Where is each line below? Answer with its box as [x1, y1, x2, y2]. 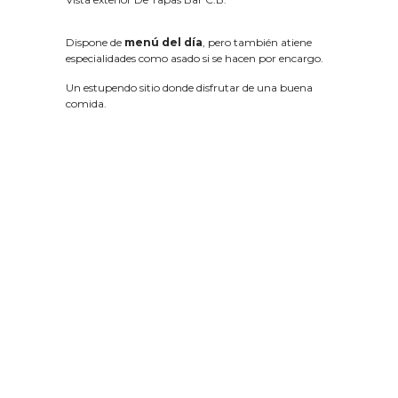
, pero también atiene [203, 36, 312, 50]
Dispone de [66, 36, 122, 50]
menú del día [122, 36, 203, 50]
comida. [66, 97, 107, 111]
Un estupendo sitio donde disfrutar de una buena [66, 81, 313, 95]
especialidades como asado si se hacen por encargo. [66, 52, 323, 66]
